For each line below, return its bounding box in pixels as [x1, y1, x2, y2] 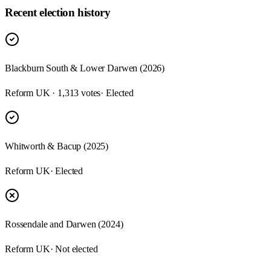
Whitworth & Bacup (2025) [5, 141, 109, 152]
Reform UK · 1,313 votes [5, 88, 101, 99]
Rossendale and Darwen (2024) [5, 219, 123, 230]
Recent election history [5, 5, 111, 19]
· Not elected [50, 244, 98, 255]
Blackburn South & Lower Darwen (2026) [5, 63, 165, 74]
